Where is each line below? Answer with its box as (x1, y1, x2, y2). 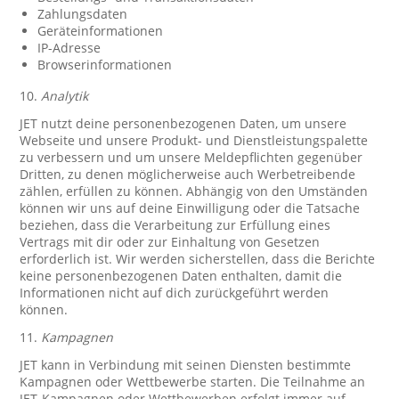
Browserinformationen (37, 56, 173, 73)
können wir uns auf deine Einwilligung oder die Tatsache (20, 199, 361, 216)
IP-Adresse (37, 39, 102, 56)
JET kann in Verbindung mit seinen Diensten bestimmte (20, 356, 352, 373)
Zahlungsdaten (37, 5, 128, 22)
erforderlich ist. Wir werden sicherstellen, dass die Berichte (20, 250, 376, 267)
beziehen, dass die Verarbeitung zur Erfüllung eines (20, 216, 331, 233)
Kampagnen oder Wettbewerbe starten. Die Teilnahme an (20, 373, 366, 390)
